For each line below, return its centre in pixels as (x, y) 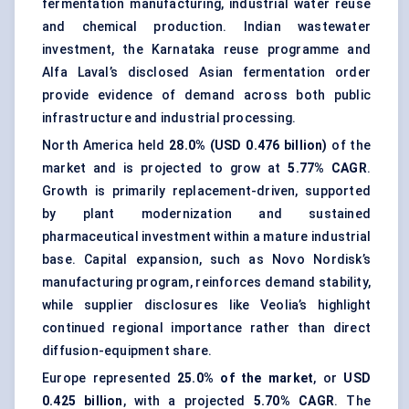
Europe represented (110, 378)
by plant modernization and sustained (206, 214)
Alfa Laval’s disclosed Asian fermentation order (206, 73)
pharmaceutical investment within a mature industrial (206, 237)
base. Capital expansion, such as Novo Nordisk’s (206, 260)
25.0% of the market (246, 378)
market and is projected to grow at (165, 168)
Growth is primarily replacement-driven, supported (206, 191)
